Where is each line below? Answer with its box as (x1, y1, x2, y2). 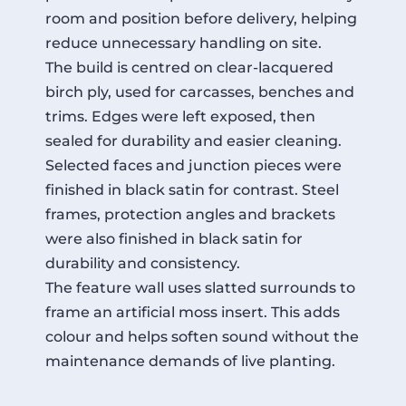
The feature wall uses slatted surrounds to (45, 278, 355, 296)
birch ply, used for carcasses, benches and (45, 82, 354, 101)
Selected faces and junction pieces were (45, 156, 342, 174)
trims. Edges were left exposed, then (45, 107, 315, 125)
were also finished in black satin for (45, 229, 303, 247)
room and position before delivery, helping (45, 9, 357, 27)
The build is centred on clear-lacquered (45, 58, 333, 76)
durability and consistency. (45, 254, 240, 272)
